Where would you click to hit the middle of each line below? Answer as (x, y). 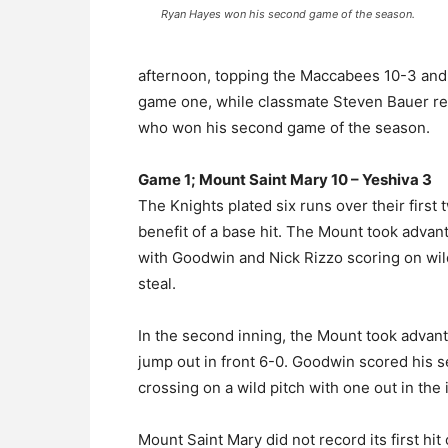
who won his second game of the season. (284, 127)
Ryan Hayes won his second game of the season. (288, 14)
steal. (157, 283)
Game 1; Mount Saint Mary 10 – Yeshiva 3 (285, 179)
